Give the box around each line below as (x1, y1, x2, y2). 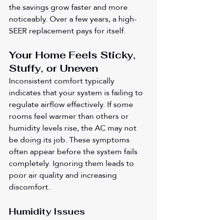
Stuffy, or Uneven (9, 62, 98, 75)
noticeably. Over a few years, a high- (9, 11, 137, 27)
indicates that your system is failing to (9, 85, 145, 101)
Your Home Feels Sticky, (9, 49, 138, 62)
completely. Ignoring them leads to (9, 156, 136, 171)
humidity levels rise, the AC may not (9, 120, 138, 136)
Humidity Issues (9, 206, 87, 218)
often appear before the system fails (9, 144, 139, 160)
